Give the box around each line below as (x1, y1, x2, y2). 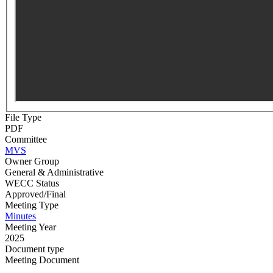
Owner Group (5, 155, 59, 166)
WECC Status (5, 177, 59, 188)
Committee (5, 133, 47, 144)
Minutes (5, 210, 36, 221)
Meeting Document (5, 254, 79, 265)
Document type (5, 243, 64, 254)
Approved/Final (5, 188, 66, 199)
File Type (5, 112, 41, 122)
